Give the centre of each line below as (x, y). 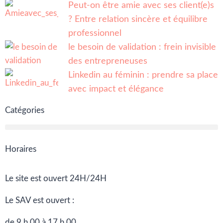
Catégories (25, 110)
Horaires (21, 149)
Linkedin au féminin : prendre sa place (143, 75)
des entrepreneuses (108, 61)
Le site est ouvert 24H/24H (56, 178)
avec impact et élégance (116, 89)
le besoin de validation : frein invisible (142, 47)
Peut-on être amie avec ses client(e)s (141, 5)
